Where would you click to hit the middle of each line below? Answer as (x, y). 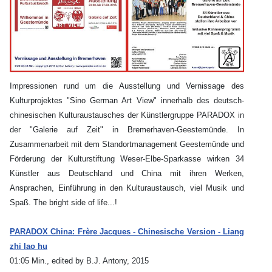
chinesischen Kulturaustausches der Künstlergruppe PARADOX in (127, 115)
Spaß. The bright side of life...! (63, 203)
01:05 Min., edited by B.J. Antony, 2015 (79, 261)
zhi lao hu (29, 246)
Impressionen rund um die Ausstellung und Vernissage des (127, 86)
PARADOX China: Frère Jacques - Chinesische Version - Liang (127, 232)
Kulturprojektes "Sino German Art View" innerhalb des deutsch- (127, 101)
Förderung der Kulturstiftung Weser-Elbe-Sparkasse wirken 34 (127, 159)
